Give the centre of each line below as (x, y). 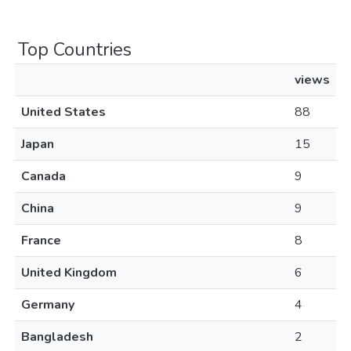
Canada (43, 176)
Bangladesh (57, 337)
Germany (48, 305)
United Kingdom (69, 273)
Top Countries (75, 49)
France (41, 241)
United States (63, 112)
